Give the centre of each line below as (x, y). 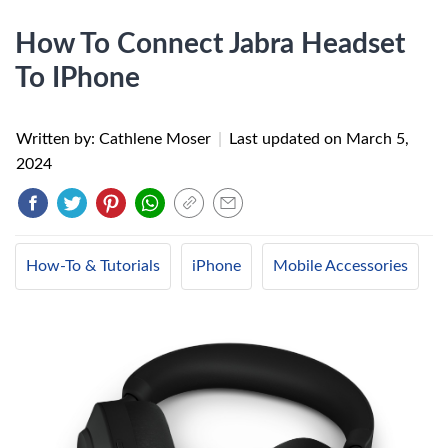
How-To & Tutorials (93, 266)
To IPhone (77, 78)
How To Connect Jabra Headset (210, 44)
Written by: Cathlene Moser (115, 139)
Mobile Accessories (340, 266)
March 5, (377, 139)
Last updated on (287, 139)
